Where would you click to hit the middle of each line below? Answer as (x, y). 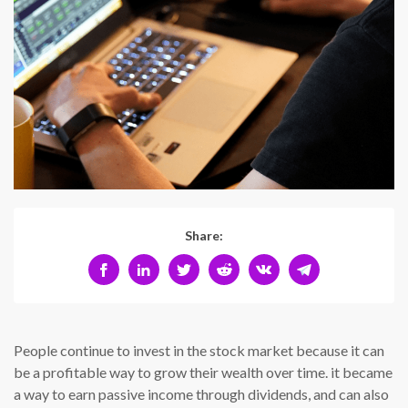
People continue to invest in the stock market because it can (199, 351)
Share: (204, 236)
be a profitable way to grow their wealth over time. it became (203, 372)
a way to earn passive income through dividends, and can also (201, 394)
